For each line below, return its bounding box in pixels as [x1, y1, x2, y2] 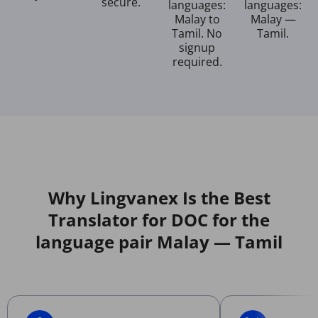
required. [172, 53, 222, 70]
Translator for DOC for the [48, 207, 270, 231]
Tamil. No [172, 25, 222, 41]
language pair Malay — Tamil [35, 229, 283, 253]
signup [179, 39, 215, 55]
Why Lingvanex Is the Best [48, 185, 270, 209]
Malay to [174, 11, 220, 27]
